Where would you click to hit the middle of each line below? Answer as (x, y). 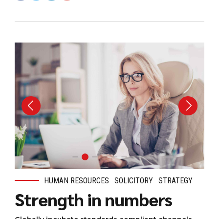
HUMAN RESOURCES (77, 180)
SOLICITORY (134, 180)
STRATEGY (176, 180)
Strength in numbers (93, 199)
